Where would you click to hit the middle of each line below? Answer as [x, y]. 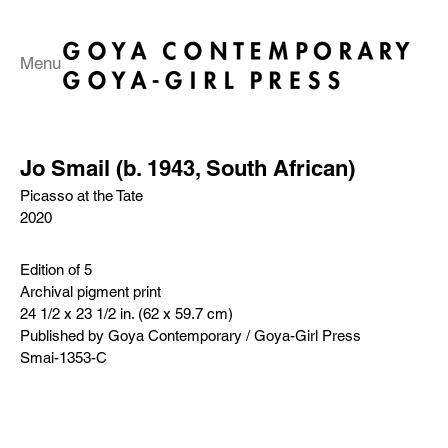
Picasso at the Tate [81, 195]
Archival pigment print [90, 291]
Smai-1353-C [63, 357]
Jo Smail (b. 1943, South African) [187, 168]
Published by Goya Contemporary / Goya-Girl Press [190, 335]
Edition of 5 [56, 269]
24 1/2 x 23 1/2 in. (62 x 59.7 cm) [126, 313]
